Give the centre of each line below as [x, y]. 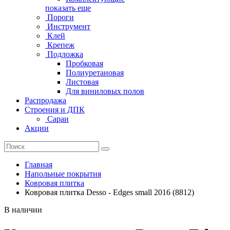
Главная [39, 164]
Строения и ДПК [55, 109]
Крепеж [60, 45]
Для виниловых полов [105, 91]
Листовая [82, 82]
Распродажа [45, 100]
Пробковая [84, 63]
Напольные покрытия [63, 174]
